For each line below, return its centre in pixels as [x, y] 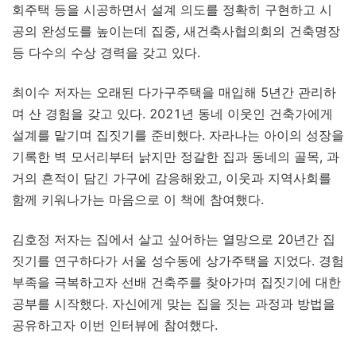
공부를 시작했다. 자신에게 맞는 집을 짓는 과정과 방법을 [174, 304]
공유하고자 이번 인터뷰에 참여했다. [115, 325]
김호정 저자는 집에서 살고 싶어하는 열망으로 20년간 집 [174, 239]
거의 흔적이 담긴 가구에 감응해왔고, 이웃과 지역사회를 [172, 178]
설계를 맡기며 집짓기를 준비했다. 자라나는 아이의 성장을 [178, 135]
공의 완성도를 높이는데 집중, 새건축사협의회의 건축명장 [176, 31]
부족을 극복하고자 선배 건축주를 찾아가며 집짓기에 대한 [176, 282]
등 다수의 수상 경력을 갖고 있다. [106, 52]
